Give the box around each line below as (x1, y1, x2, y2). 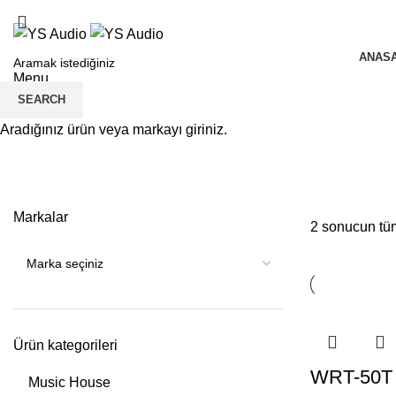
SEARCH (18, 93, 65, 106)
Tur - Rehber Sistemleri (13, 159, 270, 187)
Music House (28, 375, 110, 391)
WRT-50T (310, 366, 392, 389)
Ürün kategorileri (13, 338, 118, 354)
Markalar (13, 209, 68, 225)
